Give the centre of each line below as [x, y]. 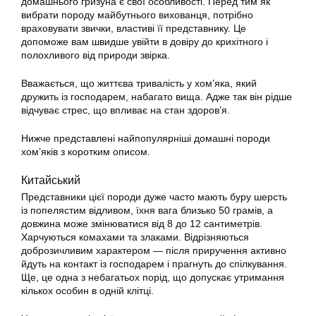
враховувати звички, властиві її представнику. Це [134, 28]
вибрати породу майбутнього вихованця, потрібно [137, 15]
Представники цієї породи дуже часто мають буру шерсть [154, 197]
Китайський [51, 180]
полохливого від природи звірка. [96, 55]
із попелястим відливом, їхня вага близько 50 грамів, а [147, 210]
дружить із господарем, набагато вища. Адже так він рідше [157, 97]
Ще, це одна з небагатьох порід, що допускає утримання [153, 277]
